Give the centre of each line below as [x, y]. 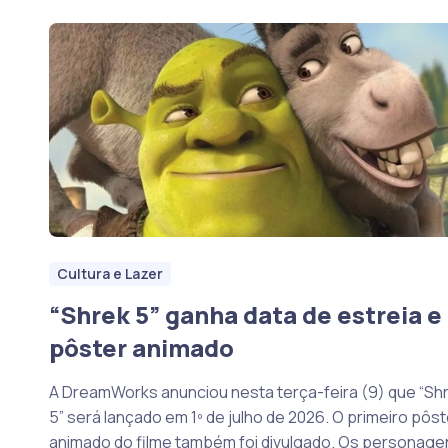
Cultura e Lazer [109, 274]
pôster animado [141, 347]
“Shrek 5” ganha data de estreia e [245, 314]
